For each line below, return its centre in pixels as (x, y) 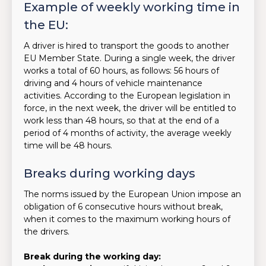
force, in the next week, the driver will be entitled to (130, 108)
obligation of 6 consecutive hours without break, (123, 207)
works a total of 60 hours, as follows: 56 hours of (121, 71)
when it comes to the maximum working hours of (127, 219)
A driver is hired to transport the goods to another (126, 46)
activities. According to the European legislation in (127, 96)
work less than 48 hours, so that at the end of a (121, 121)
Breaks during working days (110, 173)
